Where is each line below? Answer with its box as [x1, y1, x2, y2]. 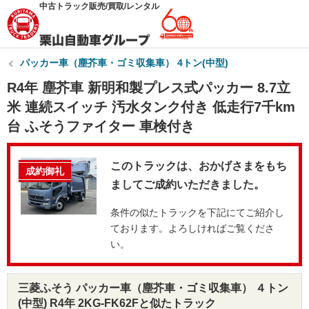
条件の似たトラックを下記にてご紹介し [110, 207, 284, 218]
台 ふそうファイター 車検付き [7, 119, 195, 134]
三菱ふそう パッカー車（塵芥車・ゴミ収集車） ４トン [18, 282, 288, 294]
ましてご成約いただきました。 [110, 179, 265, 190]
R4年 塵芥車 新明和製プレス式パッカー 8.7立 [7, 80, 290, 95]
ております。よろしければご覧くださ [110, 223, 275, 234]
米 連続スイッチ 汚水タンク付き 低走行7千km [7, 99, 295, 114]
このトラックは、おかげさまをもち [110, 160, 287, 172]
